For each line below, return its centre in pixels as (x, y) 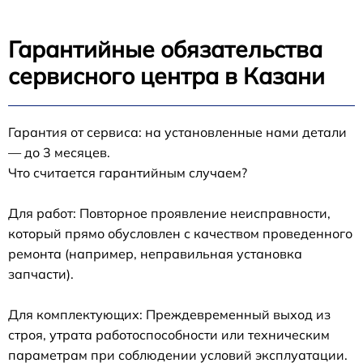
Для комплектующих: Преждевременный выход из (169, 315)
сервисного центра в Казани (167, 76)
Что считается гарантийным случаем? (128, 173)
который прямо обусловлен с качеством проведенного (180, 234)
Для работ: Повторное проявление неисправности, (169, 214)
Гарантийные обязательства (165, 49)
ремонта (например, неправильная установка (155, 254)
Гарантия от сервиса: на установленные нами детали (177, 132)
